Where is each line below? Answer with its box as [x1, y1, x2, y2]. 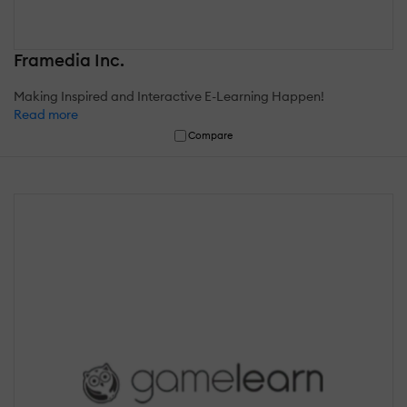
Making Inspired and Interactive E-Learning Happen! [14, 87, 324, 104]
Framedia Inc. [14, 48, 124, 71]
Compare [188, 128, 233, 142]
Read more [14, 105, 78, 123]
